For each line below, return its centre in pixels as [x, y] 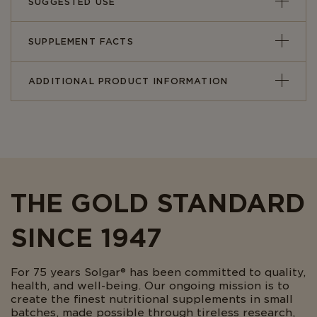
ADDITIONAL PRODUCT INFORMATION [128, 81]
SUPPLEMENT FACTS [81, 41]
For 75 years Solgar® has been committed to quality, [158, 272]
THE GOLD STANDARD [158, 203]
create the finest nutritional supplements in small [152, 299]
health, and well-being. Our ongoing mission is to [150, 286]
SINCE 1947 [86, 238]
